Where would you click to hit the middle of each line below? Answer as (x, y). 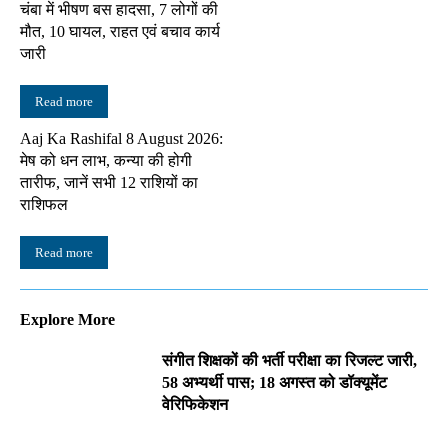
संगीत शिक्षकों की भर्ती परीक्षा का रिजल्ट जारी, (290, 360)
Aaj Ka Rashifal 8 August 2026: (121, 138)
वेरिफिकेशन (195, 404)
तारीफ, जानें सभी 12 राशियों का (109, 182)
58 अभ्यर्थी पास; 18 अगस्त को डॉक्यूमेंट (275, 382)
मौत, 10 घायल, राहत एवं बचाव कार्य (120, 31)
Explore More (67, 319)
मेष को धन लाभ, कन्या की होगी (106, 160)
